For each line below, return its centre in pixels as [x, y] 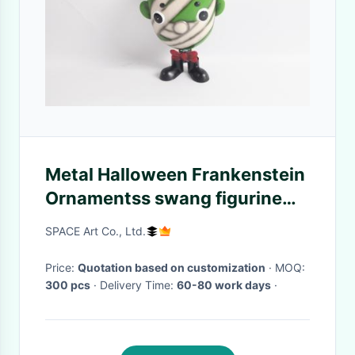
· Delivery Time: [138, 285]
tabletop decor [109, 222]
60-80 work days [224, 285]
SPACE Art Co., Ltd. [95, 231]
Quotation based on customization [172, 267]
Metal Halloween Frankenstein [175, 174]
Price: [61, 267]
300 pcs [68, 285]
